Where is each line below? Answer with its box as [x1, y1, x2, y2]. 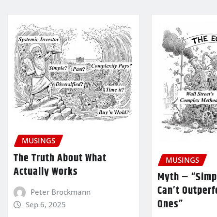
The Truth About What [14, 150, 107, 167]
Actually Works [14, 163, 78, 180]
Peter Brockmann [30, 186, 91, 197]
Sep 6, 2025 [25, 199, 66, 209]
